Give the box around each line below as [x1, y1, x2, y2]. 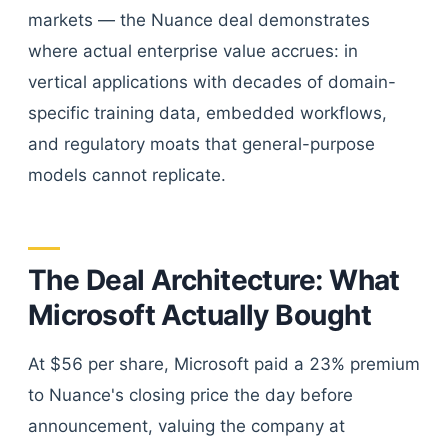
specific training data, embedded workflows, [28, 103, 387, 123]
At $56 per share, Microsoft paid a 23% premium [28, 354, 420, 374]
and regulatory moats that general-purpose [28, 134, 375, 154]
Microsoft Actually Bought [28, 298, 372, 332]
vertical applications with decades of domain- [28, 72, 396, 92]
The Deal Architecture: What [28, 263, 400, 297]
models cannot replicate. [28, 165, 226, 185]
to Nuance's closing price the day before [28, 385, 353, 405]
